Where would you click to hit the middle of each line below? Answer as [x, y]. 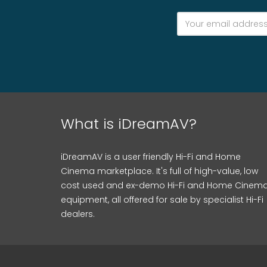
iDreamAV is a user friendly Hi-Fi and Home [151, 157]
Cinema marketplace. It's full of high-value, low [159, 171]
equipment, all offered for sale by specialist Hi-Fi [162, 200]
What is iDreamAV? [129, 124]
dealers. [78, 214]
